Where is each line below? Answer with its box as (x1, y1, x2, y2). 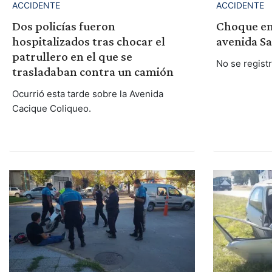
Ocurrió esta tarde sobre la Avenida (12, 88, 163, 100)
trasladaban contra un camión (12, 64, 174, 80)
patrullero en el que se (12, 49, 132, 64)
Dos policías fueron (12, 19, 115, 34)
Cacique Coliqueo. (12, 103, 91, 115)
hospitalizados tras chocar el (12, 34, 165, 49)
